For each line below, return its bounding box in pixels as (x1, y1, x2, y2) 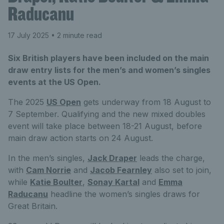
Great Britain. (8, 200, 57, 211)
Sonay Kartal (87, 176, 139, 187)
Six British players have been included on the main (8, 52, 209, 63)
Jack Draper (87, 152, 137, 163)
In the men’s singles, (8, 152, 87, 163)
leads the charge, (137, 152, 205, 163)
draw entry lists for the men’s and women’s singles (8, 64, 210, 75)
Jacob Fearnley (90, 164, 152, 175)
